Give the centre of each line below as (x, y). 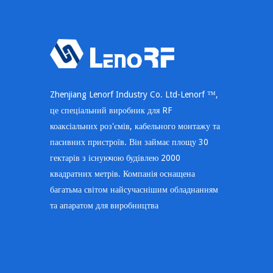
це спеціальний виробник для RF (111, 110)
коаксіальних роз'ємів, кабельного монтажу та (135, 126)
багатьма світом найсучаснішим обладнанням (134, 189)
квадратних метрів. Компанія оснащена (122, 173)
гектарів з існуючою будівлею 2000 (115, 158)
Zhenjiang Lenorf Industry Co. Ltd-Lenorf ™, (134, 94)
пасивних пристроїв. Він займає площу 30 (129, 142)
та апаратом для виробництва (104, 205)
